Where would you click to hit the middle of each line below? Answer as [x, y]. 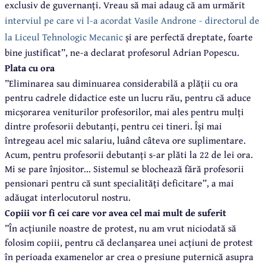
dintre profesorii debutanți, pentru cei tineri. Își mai [113, 126]
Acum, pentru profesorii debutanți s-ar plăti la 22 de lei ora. [129, 154]
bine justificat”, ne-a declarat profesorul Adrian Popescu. [122, 52]
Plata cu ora [30, 67]
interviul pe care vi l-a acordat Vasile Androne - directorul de [132, 20]
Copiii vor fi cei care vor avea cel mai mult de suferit [115, 212]
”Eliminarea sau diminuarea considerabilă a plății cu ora [121, 83]
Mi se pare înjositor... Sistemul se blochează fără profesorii [124, 168]
